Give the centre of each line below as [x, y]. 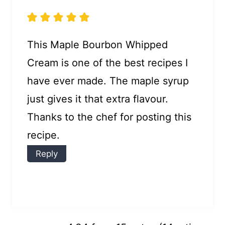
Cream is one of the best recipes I [107, 63]
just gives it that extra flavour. [98, 99]
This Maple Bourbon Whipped [97, 44]
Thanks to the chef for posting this [109, 117]
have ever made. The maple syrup [108, 81]
